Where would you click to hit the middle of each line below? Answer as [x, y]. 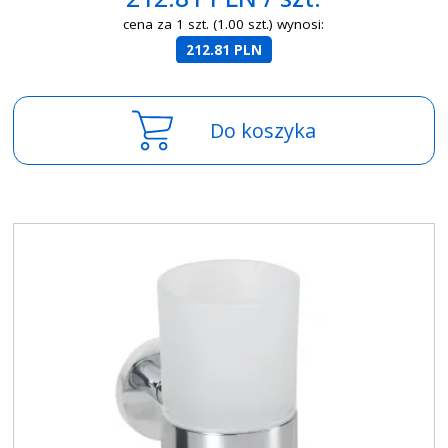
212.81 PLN [223, 49]
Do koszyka [262, 130]
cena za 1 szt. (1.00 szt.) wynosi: [224, 23]
